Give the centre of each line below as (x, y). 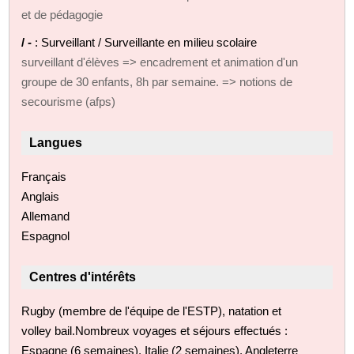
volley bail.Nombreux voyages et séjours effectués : (155, 330)
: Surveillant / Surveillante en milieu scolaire (146, 42)
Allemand (46, 216)
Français (44, 176)
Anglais (41, 196)
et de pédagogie (62, 14)
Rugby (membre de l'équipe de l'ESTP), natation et (152, 311)
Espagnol (46, 235)
